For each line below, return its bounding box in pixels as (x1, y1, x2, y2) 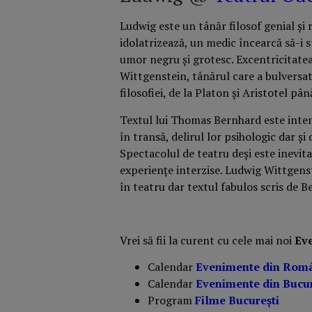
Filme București (195, 292, 279, 309)
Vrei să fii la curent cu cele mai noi (120, 232, 295, 248)
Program (148, 292, 192, 309)
